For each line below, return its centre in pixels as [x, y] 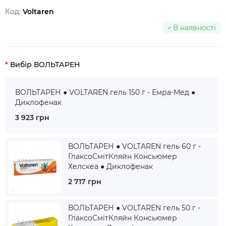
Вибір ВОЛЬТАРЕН [45, 65]
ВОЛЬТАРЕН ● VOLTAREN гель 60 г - [134, 146]
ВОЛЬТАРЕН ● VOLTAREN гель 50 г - [134, 208]
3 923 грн [32, 118]
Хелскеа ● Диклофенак [110, 166]
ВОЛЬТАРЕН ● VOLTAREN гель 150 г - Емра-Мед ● [105, 92]
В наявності [194, 28]
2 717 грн [85, 182]
